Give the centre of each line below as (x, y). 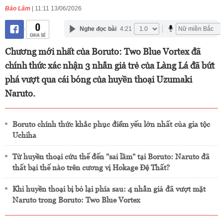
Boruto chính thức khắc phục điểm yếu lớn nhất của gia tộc (111, 124)
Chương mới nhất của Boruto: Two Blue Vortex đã (103, 52)
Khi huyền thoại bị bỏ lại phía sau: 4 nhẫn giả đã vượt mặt (109, 189)
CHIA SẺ (38, 35)
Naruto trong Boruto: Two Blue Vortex (76, 200)
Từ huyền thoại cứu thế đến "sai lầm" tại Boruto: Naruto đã (111, 157)
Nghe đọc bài (98, 29)
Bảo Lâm (18, 8)
